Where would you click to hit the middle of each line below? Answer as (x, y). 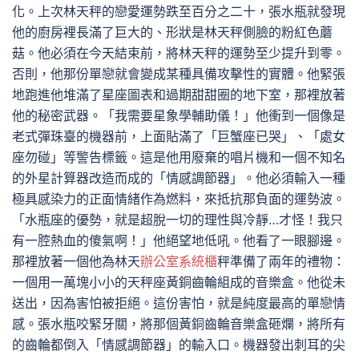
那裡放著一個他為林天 (76, 261)
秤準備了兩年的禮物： (281, 261)
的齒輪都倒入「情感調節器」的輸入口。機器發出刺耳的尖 (179, 345)
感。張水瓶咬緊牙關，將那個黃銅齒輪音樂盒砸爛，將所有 (179, 324)
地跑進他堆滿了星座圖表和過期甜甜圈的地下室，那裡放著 (179, 95)
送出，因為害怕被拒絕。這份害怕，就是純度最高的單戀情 (179, 303)
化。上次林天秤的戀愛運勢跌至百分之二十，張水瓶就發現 (179, 11)
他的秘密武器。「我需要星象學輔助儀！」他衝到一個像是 (179, 115)
